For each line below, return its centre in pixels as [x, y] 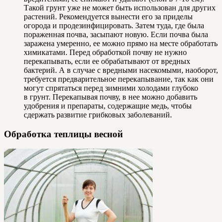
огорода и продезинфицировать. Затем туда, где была [114, 25]
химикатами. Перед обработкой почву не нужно [105, 52]
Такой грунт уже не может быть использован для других [120, 7]
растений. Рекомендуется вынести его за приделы [108, 16]
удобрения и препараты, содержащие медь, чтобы [108, 106]
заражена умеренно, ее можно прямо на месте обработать [121, 43]
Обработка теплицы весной [63, 134]
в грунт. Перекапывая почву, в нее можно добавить [111, 97]
